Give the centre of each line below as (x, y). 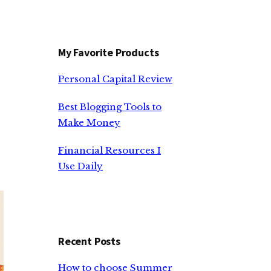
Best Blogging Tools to (110, 107)
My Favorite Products (109, 52)
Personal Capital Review (115, 79)
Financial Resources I (109, 150)
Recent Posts (89, 241)
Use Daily (80, 166)
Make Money (89, 122)
